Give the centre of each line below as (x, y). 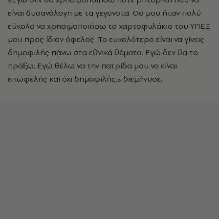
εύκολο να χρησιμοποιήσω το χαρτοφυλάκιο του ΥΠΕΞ (109, 26)
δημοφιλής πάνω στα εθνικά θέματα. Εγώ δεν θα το (103, 52)
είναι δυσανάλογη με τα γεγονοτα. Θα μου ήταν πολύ (104, 13)
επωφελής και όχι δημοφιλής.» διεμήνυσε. (85, 79)
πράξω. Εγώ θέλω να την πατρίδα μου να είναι (92, 66)
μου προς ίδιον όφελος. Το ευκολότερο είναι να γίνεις (106, 39)
